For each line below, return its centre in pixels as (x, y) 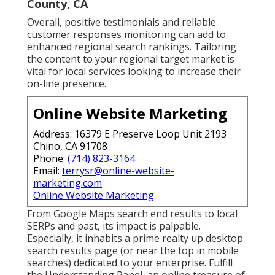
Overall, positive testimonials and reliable (122, 22)
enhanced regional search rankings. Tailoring (132, 46)
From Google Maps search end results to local (132, 213)
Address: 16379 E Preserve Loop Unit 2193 (130, 134)
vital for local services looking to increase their (134, 71)
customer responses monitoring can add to (126, 34)
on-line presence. (67, 83)
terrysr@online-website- (118, 170)
